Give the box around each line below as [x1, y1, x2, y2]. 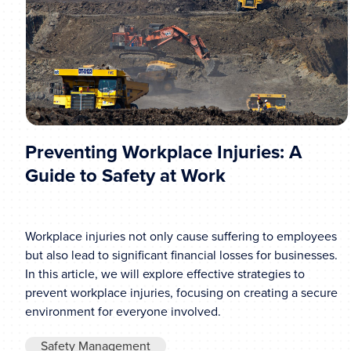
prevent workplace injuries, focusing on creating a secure [25, 284, 338, 302]
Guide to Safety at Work [25, 161, 226, 190]
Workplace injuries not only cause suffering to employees [25, 227, 337, 246]
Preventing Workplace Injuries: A [25, 138, 302, 167]
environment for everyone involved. [25, 302, 221, 321]
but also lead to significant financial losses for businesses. [25, 246, 338, 265]
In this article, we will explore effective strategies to [25, 265, 305, 284]
